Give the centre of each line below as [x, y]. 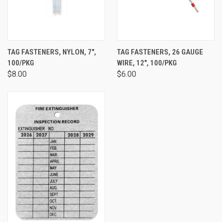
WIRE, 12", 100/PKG [147, 63]
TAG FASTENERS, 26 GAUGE [160, 52]
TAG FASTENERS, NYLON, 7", [52, 52]
